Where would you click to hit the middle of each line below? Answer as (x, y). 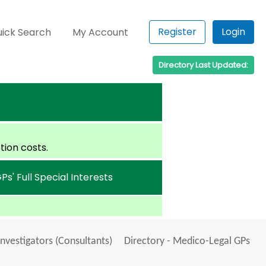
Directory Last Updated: (203, 65)
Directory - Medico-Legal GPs (187, 241)
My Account (101, 32)
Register (177, 32)
